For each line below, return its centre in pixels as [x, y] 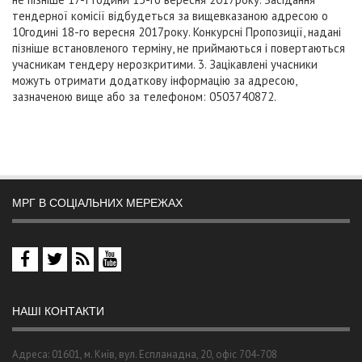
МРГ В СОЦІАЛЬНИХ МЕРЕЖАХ [97, 203]
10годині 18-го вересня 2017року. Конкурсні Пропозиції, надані [177, 32]
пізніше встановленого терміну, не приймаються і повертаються [179, 48]
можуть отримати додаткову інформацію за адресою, [154, 80]
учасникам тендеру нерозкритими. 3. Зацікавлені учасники [165, 64]
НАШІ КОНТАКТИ [58, 311]
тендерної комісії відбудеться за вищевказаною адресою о [170, 16]
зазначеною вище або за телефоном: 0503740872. [144, 97]
